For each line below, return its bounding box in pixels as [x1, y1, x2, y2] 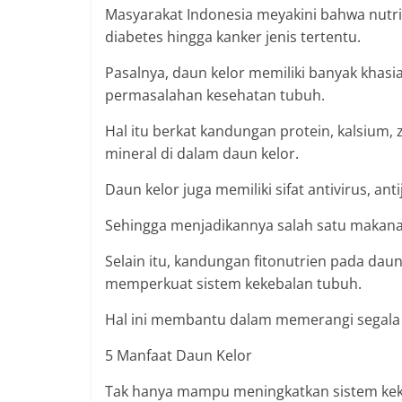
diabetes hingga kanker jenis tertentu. [105, 27, 361, 48]
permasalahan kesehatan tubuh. [105, 85, 325, 106]
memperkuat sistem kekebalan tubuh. [105, 274, 362, 294]
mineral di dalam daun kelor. [105, 144, 299, 164]
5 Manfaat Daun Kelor [105, 345, 252, 366]
